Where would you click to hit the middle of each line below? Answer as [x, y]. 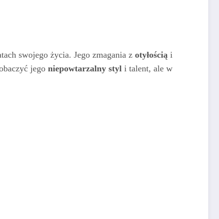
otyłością [151, 55]
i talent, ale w [147, 68]
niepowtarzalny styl [85, 68]
